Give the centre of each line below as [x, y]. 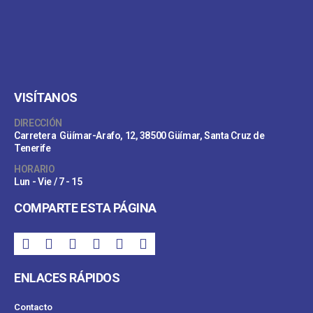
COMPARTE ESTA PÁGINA [85, 208]
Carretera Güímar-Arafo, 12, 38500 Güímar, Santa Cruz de [139, 136]
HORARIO [35, 169]
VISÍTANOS [46, 98]
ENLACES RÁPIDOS [67, 278]
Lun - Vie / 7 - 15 [48, 182]
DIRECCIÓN [38, 123]
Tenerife [32, 148]
